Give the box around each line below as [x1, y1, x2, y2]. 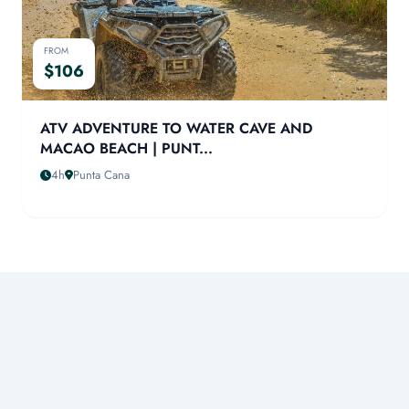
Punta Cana [73, 166, 130, 184]
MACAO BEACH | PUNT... [40, 138, 213, 159]
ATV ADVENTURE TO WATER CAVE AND [40, 118, 312, 139]
